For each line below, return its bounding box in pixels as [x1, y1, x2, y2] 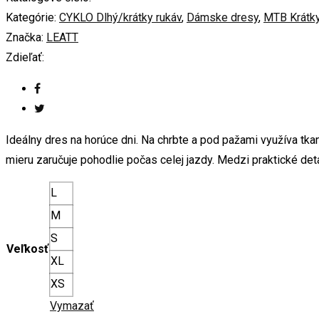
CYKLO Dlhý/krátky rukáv [59, 10, 182, 24]
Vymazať [50, 298, 94, 313]
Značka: [6, 30, 43, 44]
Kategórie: [6, 10, 56, 24]
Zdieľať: [6, 50, 44, 64]
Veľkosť [6, 241, 48, 256]
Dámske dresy [187, 10, 258, 24]
